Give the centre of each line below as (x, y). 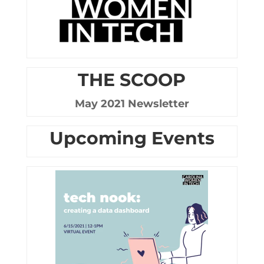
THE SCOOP (132, 80)
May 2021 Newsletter (132, 104)
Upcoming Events (132, 138)
